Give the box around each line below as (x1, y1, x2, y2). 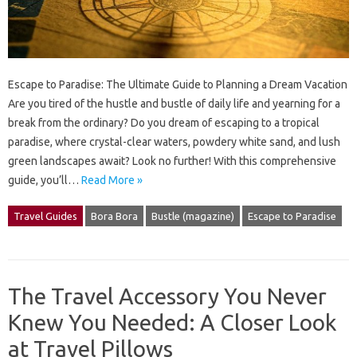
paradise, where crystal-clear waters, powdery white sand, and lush (8, 135, 340, 149)
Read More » (81, 174, 143, 187)
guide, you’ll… (8, 174, 81, 187)
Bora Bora (91, 210, 138, 222)
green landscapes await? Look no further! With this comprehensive (8, 155, 336, 168)
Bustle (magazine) (151, 210, 234, 222)
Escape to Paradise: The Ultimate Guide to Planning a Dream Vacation (8, 78, 347, 92)
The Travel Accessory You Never (8, 284, 327, 309)
